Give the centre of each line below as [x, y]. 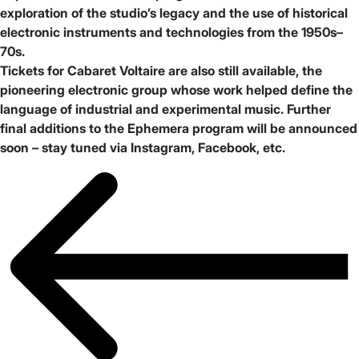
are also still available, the [245, 70]
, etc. [271, 147]
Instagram [161, 147]
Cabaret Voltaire [118, 70]
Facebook [227, 147]
